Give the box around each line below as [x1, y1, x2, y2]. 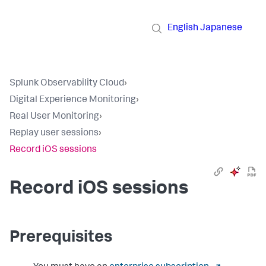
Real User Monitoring [9, 112, 99, 122]
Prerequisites [9, 230, 112, 246]
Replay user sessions [9, 129, 99, 138]
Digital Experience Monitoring [9, 96, 136, 105]
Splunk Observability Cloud [9, 79, 124, 88]
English [167, 23, 198, 33]
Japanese [200, 23, 242, 33]
